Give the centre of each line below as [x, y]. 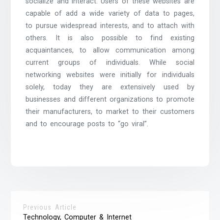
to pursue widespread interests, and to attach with [110, 26]
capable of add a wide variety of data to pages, [110, 13]
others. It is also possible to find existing [110, 38]
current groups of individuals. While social [110, 62]
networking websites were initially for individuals [110, 75]
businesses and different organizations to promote [110, 99]
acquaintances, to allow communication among [110, 50]
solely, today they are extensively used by [110, 87]
